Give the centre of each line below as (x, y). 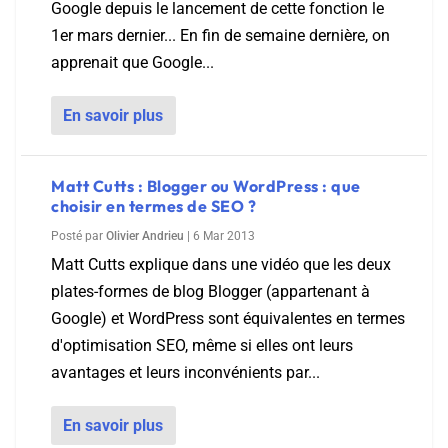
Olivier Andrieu (145, 236)
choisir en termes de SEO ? (153, 206)
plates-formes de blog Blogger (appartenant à (210, 291)
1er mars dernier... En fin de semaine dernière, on (220, 35)
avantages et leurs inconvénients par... (185, 372)
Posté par (78, 236)
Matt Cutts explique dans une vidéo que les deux (221, 264)
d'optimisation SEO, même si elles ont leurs (202, 345)
